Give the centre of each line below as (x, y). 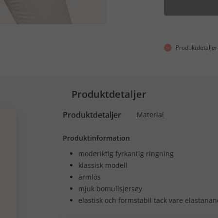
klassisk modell (103, 165)
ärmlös (90, 177)
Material (150, 114)
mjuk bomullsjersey (110, 188)
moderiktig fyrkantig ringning (126, 153)
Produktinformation (96, 138)
